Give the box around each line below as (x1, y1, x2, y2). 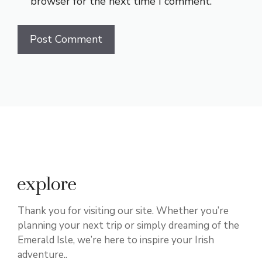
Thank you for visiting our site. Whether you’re (18, 204, 229, 218)
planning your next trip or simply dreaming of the (18, 219, 239, 233)
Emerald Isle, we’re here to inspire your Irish (18, 233, 214, 247)
